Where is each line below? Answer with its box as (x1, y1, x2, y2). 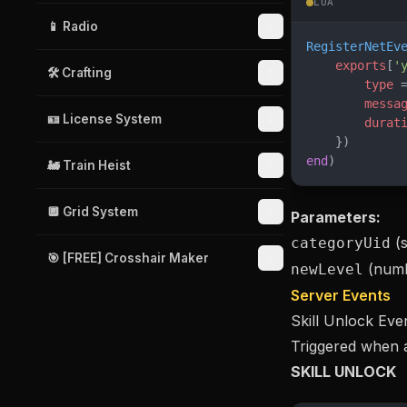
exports (306, 58, 386, 73)
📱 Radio (47, 19, 98, 34)
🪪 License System (47, 112, 162, 126)
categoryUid (291, 234, 391, 252)
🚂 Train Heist (47, 158, 131, 173)
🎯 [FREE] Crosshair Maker (47, 251, 209, 265)
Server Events (291, 286, 391, 304)
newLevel (291, 261, 363, 278)
